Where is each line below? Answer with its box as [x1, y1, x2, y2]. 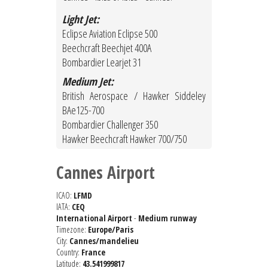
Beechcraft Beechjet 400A [62, 41, 151, 56]
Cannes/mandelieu [69, 235, 139, 247]
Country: [56, 246, 81, 258]
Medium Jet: [62, 74, 114, 89]
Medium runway [138, 212, 197, 224]
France [81, 246, 105, 258]
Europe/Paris [88, 224, 133, 236]
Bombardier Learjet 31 [62, 55, 141, 70]
